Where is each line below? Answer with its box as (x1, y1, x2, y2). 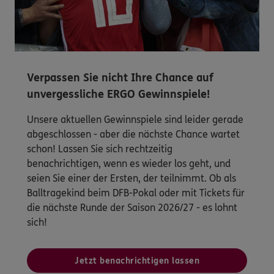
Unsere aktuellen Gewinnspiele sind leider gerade (27, 114, 243, 126)
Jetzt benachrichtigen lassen (75, 256, 199, 267)
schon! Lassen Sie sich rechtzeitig (27, 143, 172, 155)
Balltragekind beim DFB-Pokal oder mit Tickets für (27, 187, 245, 199)
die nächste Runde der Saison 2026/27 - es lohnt (27, 202, 237, 214)
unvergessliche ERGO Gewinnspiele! (27, 87, 210, 102)
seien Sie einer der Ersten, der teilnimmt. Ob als (27, 172, 236, 185)
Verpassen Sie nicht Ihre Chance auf (27, 71, 213, 85)
